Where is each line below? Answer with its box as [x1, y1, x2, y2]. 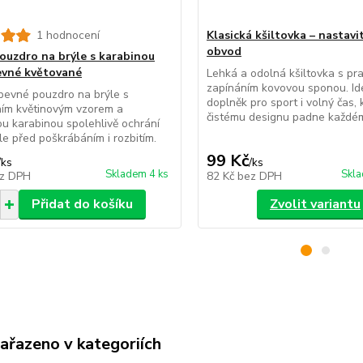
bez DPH [237, 169, 282, 184]
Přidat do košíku [31, 195, 133, 213]
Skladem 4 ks [105, 167, 169, 181]
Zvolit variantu [269, 195, 361, 213]
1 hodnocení [36, 28, 100, 43]
